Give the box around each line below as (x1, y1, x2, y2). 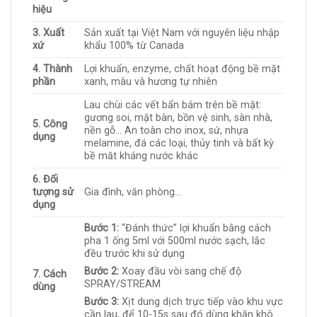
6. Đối (33, 173, 58, 185)
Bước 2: (84, 265, 122, 277)
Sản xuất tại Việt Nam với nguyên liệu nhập (84, 26, 280, 39)
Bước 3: (84, 296, 120, 309)
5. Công (33, 117, 67, 130)
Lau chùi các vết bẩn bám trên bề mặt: (84, 98, 262, 111)
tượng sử (33, 185, 74, 198)
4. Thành (33, 62, 72, 75)
